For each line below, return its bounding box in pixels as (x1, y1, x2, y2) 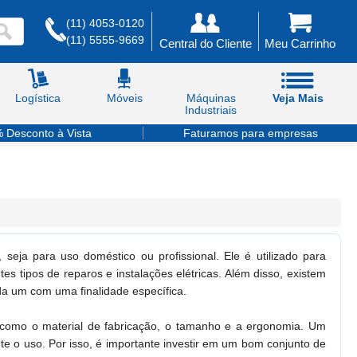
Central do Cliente (159, 37, 252, 50)
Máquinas (186, 92, 236, 104)
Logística (15, 92, 61, 104)
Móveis (106, 92, 143, 104)
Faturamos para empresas (182, 127, 318, 139)
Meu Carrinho (265, 37, 335, 50)
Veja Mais (272, 92, 324, 104)
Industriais (185, 104, 237, 116)
